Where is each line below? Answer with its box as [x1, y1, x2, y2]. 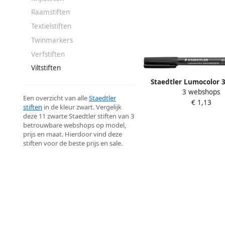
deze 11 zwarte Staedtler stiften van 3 [23, 111, 134, 121]
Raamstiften [31, 8, 70, 17]
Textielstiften [31, 22, 71, 31]
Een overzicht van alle [23, 93, 89, 102]
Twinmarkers [31, 35, 73, 45]
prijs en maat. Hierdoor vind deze [23, 130, 122, 139]
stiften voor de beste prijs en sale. [23, 139, 123, 148]
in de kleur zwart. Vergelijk [42, 102, 122, 111]
